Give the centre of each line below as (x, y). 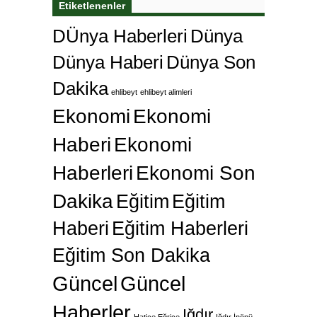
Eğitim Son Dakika (131, 256)
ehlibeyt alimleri (166, 92)
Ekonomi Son (196, 173)
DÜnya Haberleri (120, 36)
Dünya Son (211, 63)
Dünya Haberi (108, 63)
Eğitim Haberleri (180, 229)
